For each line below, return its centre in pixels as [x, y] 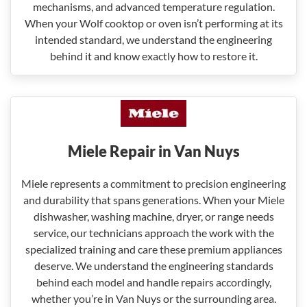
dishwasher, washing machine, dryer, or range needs [153, 216]
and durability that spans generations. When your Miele [153, 200]
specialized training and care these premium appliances [153, 249]
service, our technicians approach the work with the [153, 233]
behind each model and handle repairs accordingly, [153, 282]
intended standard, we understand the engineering [153, 39]
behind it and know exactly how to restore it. [153, 56]
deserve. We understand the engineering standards [153, 266]
